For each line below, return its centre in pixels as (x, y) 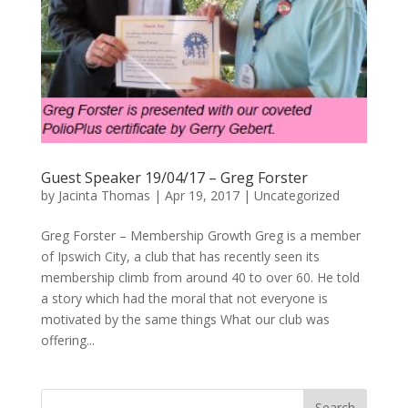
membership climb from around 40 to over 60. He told (200, 277)
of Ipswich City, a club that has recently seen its (180, 256)
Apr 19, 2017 (202, 195)
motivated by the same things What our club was (185, 319)
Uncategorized (296, 195)
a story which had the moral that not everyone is (184, 298)
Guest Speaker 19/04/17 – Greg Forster (174, 178)
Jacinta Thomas (104, 195)
